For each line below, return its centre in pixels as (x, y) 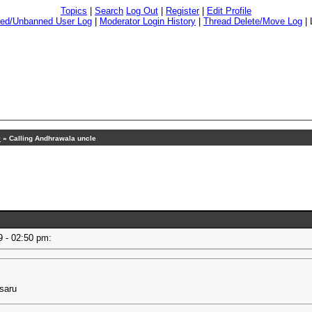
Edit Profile (229, 11)
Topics (74, 11)
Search (109, 11)
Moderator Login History (148, 21)
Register (182, 11)
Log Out (142, 11)
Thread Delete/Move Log (253, 21)
